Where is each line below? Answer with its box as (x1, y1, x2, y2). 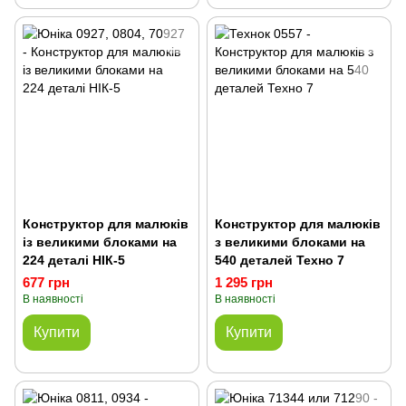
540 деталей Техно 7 (215, 253, 344, 267)
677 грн (23, 275, 70, 290)
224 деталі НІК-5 (23, 253, 125, 267)
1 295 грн (215, 275, 273, 290)
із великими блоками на (23, 235, 177, 249)
